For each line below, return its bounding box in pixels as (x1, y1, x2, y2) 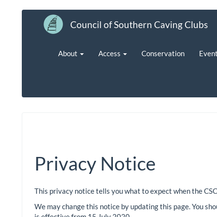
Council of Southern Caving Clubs (70, 18, 208, 30)
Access (98, 48, 122, 58)
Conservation (141, 48, 185, 58)
